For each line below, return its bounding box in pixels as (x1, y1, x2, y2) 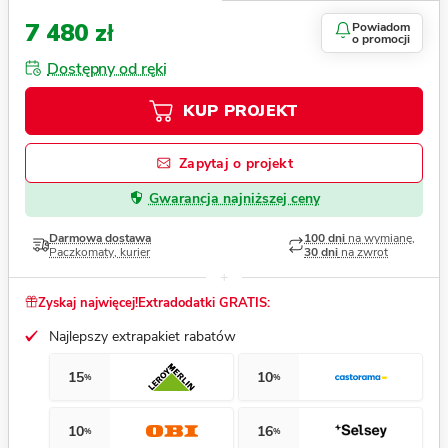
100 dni (304, 230, 345, 247)
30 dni (304, 244, 338, 261)
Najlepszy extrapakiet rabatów (49, 327, 236, 347)
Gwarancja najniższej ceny (148, 189, 320, 209)
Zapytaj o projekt (178, 153, 294, 173)
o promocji (352, 31, 410, 48)
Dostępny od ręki (47, 58, 167, 81)
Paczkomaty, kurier (49, 244, 150, 261)
